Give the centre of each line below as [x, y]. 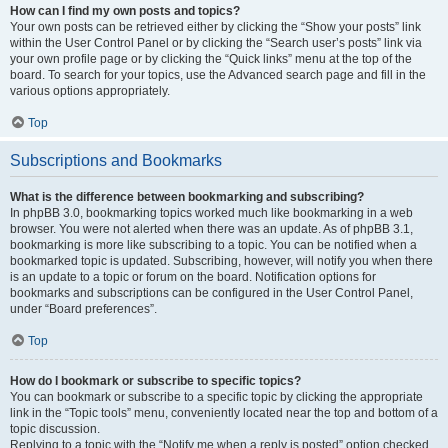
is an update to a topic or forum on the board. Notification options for [193, 277]
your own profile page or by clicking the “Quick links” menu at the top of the [211, 59]
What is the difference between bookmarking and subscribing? [187, 197]
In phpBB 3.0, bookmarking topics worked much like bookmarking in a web [211, 213]
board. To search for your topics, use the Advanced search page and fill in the [218, 75]
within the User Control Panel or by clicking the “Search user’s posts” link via [216, 43]
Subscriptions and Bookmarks [116, 160]
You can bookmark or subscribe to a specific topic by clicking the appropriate [216, 397]
